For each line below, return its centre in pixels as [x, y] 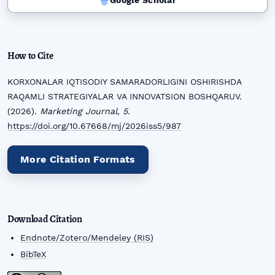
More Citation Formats [78, 160]
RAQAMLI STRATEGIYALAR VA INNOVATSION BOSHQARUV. [125, 97]
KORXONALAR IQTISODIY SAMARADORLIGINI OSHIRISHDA [124, 82]
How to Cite [30, 56]
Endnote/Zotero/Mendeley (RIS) [87, 237]
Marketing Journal [79, 111]
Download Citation [45, 219]
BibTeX [33, 254]
